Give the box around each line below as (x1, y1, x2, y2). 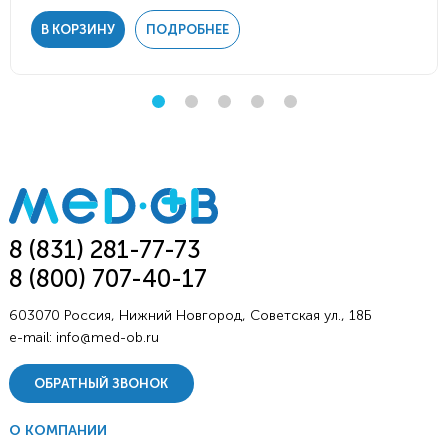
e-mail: (8, 329, 56, 347)
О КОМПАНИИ (8, 422, 107, 440)
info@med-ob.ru (55, 329, 159, 347)
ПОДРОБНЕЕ (146, 22, 229, 37)
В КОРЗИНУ (41, 22, 115, 37)
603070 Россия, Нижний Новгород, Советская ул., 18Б (8, 307, 372, 325)
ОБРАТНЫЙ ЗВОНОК (34, 376, 169, 392)
